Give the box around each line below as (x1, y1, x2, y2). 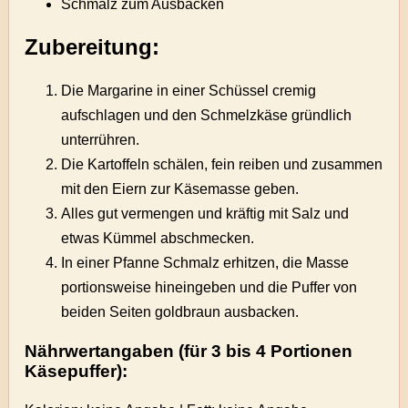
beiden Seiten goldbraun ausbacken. (61, 303, 300, 320)
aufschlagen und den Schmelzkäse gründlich (61, 107, 352, 123)
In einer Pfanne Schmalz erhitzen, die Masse (61, 254, 350, 270)
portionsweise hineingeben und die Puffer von (61, 279, 358, 295)
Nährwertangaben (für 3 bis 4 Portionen (25, 341, 353, 361)
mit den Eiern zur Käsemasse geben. (61, 180, 300, 197)
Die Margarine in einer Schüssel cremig (61, 82, 317, 98)
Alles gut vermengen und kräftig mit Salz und (61, 205, 350, 221)
